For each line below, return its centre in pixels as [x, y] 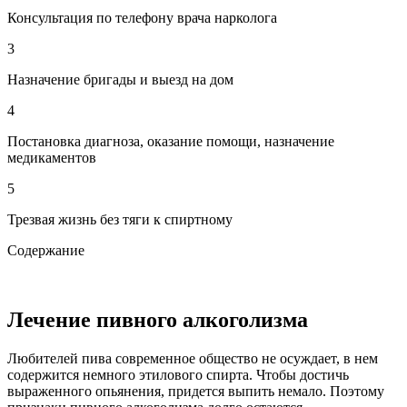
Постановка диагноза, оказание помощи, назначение [171, 141]
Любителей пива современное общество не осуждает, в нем [193, 358]
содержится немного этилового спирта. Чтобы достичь [178, 374]
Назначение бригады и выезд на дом [120, 79]
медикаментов [52, 157]
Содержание [46, 250]
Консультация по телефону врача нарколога [142, 17]
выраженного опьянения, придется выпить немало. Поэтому [196, 391]
